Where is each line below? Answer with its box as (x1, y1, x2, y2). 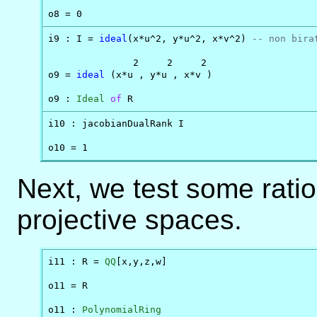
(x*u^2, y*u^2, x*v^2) (127, 33, 253, 45)
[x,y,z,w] (116, 256, 168, 267)
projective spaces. (17, 204, 242, 236)
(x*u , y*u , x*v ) (105, 69, 213, 81)
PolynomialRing (82, 304, 162, 316)
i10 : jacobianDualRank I (48, 118, 185, 129)
